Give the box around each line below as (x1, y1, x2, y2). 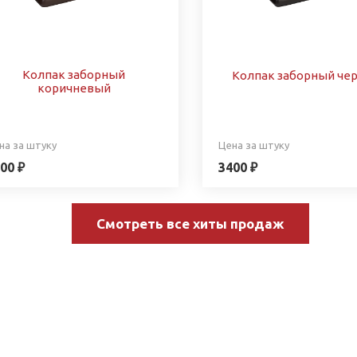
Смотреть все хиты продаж (96, 215, 284, 231)
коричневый (37, 80, 111, 95)
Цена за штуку (218, 139, 289, 151)
